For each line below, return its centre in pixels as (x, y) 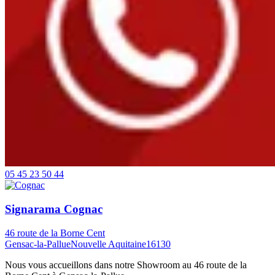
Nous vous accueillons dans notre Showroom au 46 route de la (126, 265)
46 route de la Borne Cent (55, 233)
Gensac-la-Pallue (38, 244)
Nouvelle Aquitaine (108, 244)
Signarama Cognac (54, 209)
